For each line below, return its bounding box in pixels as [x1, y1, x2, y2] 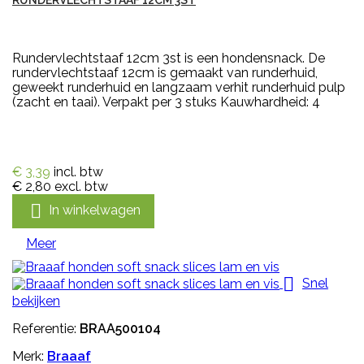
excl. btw [54, 179, 108, 195]
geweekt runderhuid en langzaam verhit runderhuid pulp [12, 80, 345, 96]
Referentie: [12, 321, 80, 337]
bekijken [12, 293, 60, 310]
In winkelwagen [49, 202, 141, 219]
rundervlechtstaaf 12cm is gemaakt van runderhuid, [12, 65, 318, 81]
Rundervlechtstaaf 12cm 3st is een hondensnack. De [12, 50, 325, 67]
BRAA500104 [80, 321, 161, 337]
